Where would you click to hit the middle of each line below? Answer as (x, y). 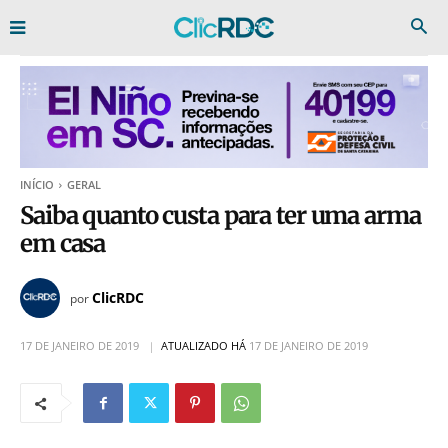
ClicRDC (118, 297)
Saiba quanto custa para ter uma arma (220, 215)
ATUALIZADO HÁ (203, 346)
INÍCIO (37, 184)
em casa (63, 243)
